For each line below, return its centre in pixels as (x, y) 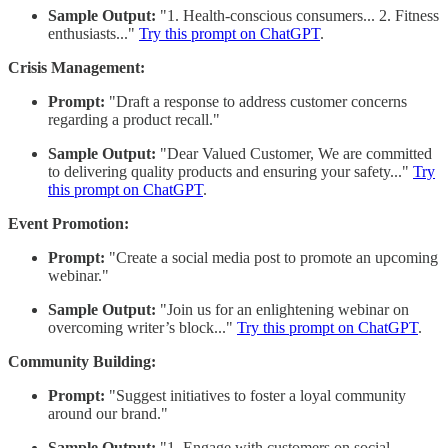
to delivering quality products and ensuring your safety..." (230, 171)
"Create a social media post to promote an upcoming (271, 257)
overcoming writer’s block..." (142, 327)
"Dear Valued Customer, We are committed (294, 153)
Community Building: (82, 361)
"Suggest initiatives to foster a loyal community (255, 395)
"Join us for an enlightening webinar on (282, 309)
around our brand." (108, 413)
